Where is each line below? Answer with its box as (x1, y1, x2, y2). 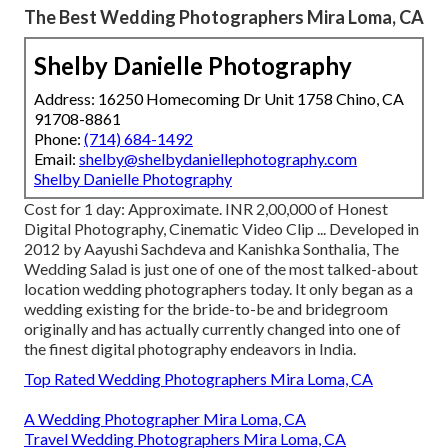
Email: (34, 148, 79, 168)
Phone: (34, 128, 84, 148)
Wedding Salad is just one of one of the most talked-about (24, 258, 418, 278)
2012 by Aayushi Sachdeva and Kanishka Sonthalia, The (24, 238, 399, 258)
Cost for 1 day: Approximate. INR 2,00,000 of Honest (24, 198, 388, 218)
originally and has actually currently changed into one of (24, 318, 401, 338)
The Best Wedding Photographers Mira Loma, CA (24, 5, 424, 28)
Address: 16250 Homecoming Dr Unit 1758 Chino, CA (34, 88, 404, 108)
